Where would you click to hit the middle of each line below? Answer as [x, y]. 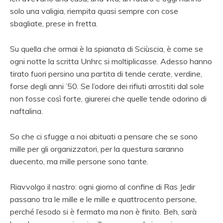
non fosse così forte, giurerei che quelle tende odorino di [108, 98]
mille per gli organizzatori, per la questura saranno [97, 149]
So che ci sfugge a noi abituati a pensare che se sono [104, 136]
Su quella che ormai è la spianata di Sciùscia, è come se [107, 49]
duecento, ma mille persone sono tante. [79, 161]
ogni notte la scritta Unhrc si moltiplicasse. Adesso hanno [111, 61]
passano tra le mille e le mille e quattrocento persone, [103, 199]
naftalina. [26, 111]
